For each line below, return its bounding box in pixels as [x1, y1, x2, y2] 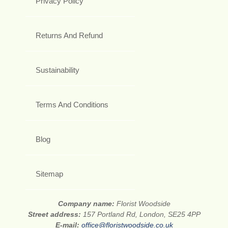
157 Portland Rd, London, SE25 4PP [82, 210, 201, 218]
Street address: [27, 210, 83, 218]
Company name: [58, 199, 117, 208]
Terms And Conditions [36, 100, 108, 109]
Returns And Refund [36, 31, 103, 40]
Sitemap [36, 169, 63, 178]
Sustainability [36, 65, 79, 74]
